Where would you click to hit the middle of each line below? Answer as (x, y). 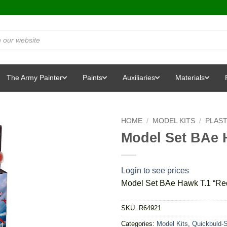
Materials (190, 78)
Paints (92, 78)
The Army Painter (34, 78)
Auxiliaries (139, 78)
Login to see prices (155, 170)
